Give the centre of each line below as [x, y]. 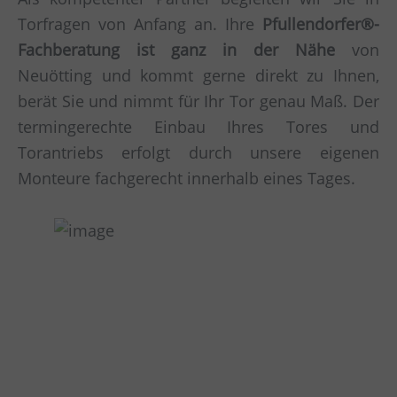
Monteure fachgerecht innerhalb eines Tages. [187, 179]
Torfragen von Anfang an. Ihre [140, 24]
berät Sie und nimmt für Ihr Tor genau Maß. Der [198, 101]
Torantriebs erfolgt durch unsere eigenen [198, 153]
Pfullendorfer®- [320, 24]
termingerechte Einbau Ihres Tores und [198, 127]
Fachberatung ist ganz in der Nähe [176, 50]
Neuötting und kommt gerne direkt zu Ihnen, [198, 76]
